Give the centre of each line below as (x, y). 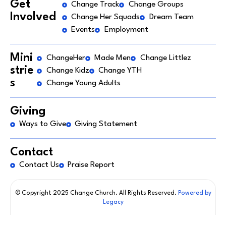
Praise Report (91, 165)
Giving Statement (106, 124)
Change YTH (120, 71)
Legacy (113, 203)
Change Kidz (68, 71)
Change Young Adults (83, 83)
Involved (33, 17)
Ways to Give (42, 124)
